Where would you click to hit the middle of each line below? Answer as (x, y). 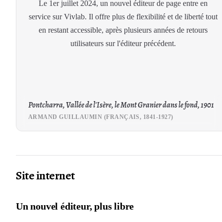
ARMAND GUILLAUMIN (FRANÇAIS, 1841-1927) (101, 117)
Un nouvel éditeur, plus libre (75, 206)
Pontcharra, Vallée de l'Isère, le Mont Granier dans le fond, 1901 (121, 105)
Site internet (45, 175)
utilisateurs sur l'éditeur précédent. (123, 43)
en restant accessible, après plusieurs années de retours (123, 30)
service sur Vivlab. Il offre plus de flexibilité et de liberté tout (123, 16)
